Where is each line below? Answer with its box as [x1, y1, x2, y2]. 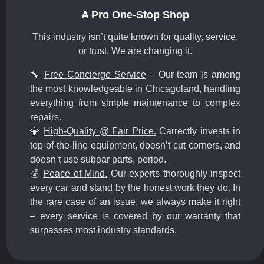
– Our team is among [146, 70, 241, 80]
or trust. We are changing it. [78, 46, 193, 57]
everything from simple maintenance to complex [29, 98, 241, 108]
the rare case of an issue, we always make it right [29, 197, 241, 207]
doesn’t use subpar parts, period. [29, 154, 166, 165]
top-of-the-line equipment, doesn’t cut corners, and [29, 140, 241, 151]
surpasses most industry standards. [29, 225, 177, 236]
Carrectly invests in [156, 126, 241, 137]
